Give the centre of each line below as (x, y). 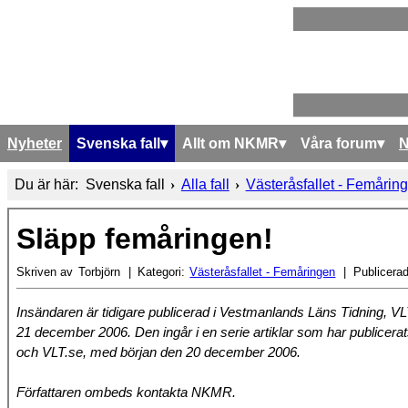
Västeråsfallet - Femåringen (263, 271)
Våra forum (339, 143)
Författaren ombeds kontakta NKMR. (126, 392)
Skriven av (45, 271)
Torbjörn (99, 271)
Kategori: (161, 271)
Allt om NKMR (230, 143)
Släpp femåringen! (145, 238)
